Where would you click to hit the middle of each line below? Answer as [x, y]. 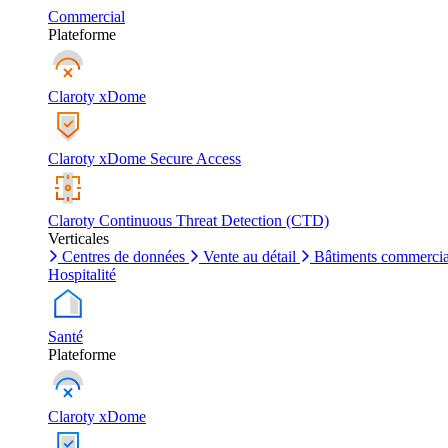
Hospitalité [82, 274]
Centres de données [123, 256]
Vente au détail [249, 256]
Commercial [86, 16]
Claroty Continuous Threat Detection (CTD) [188, 220]
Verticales [78, 238]
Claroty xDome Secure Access [144, 158]
